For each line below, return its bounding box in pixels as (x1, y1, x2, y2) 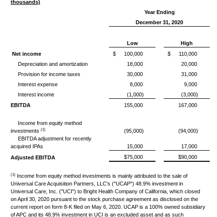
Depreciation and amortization (11, 61, 88, 67)
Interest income (11, 92, 54, 97)
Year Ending (144, 9, 175, 15)
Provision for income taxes (11, 71, 80, 77)
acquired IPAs (11, 143, 43, 149)
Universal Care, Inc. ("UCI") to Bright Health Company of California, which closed (11, 188, 200, 194)
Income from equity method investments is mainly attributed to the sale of (15, 173, 187, 179)
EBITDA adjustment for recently (11, 136, 92, 141)
